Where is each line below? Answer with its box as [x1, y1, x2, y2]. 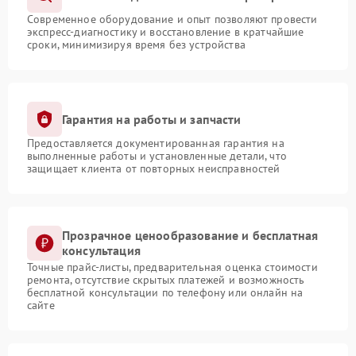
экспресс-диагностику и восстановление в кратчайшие [27, 25, 304, 39]
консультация [62, 242, 141, 258]
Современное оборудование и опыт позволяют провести [27, 12, 318, 26]
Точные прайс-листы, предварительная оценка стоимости [27, 260, 318, 274]
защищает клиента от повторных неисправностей [27, 161, 281, 176]
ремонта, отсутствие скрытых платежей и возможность [27, 273, 305, 287]
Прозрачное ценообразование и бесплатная [62, 227, 319, 243]
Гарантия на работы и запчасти [62, 110, 242, 127]
